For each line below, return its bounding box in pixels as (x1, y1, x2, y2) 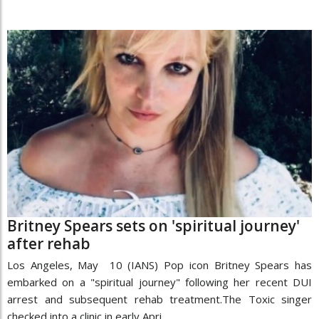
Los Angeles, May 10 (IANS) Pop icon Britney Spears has (7, 257, 312, 272)
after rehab (7, 233, 90, 253)
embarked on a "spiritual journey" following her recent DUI (7, 274, 312, 289)
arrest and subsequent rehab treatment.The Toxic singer (7, 291, 312, 306)
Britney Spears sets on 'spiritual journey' (7, 215, 300, 236)
